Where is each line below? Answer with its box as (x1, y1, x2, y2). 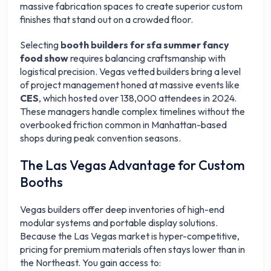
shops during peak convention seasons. (20, 132, 181, 144)
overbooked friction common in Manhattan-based (20, 119, 227, 131)
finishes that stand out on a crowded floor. (20, 13, 194, 25)
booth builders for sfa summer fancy (60, 39, 230, 51)
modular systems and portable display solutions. (20, 217, 218, 229)
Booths (20, 174, 64, 191)
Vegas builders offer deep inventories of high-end (20, 203, 225, 215)
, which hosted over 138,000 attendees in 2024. (39, 92, 237, 104)
